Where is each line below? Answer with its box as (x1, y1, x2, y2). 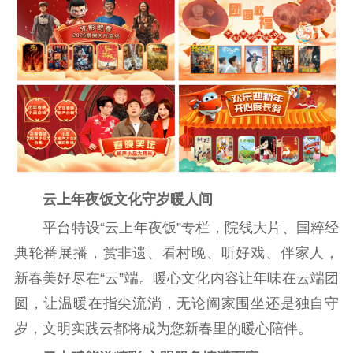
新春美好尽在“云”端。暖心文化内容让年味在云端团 (13, 270, 340, 287)
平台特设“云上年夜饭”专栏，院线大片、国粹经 (13, 220, 340, 236)
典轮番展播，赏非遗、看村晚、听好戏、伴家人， (13, 245, 340, 262)
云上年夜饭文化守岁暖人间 (13, 191, 213, 207)
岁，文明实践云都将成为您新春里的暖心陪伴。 (13, 321, 312, 337)
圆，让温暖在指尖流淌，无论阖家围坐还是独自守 (13, 295, 340, 312)
